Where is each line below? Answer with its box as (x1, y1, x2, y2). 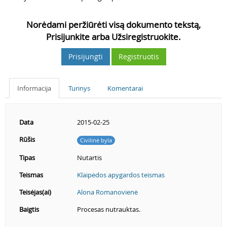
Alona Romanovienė (77, 187, 138, 197)
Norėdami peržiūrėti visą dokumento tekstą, (26, 19, 201, 30)
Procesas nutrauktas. (77, 205, 140, 214)
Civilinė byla (80, 136, 112, 144)
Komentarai (107, 84, 143, 93)
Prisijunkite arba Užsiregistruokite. (46, 31, 181, 43)
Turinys (68, 84, 90, 93)
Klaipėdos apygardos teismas (77, 170, 165, 179)
